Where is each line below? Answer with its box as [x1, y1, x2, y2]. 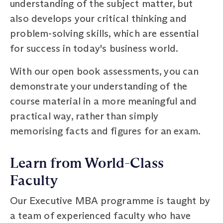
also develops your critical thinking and [10, 12, 187, 24]
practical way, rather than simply [10, 110, 159, 122]
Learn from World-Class [10, 154, 164, 172]
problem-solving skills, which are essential [10, 27, 199, 39]
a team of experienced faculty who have [10, 209, 191, 222]
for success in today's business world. [10, 42, 179, 54]
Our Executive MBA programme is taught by [10, 194, 211, 207]
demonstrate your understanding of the [10, 80, 188, 92]
